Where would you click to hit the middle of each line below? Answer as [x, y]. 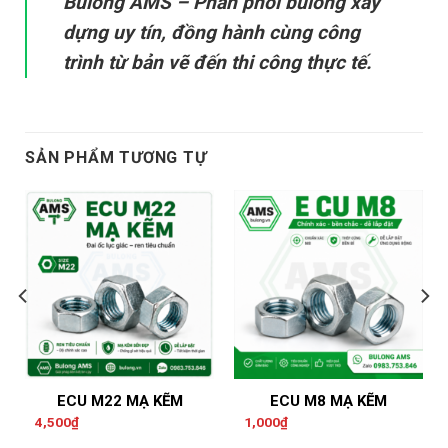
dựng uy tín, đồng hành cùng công [211, 33]
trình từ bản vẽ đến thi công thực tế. [217, 63]
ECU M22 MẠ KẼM [119, 401]
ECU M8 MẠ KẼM [328, 401]
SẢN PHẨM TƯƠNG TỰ [116, 158]
